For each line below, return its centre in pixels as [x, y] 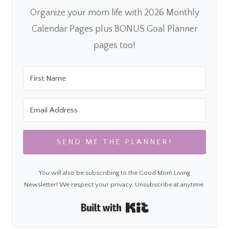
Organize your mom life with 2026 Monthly [114, 13]
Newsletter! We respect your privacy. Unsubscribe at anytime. [114, 184]
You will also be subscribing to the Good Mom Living [114, 173]
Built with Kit [178, 208]
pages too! [114, 45]
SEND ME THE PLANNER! [114, 142]
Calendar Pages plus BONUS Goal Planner [114, 29]
